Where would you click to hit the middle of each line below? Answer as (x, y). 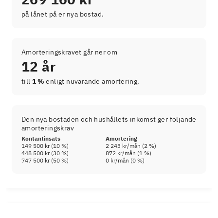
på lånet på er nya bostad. (63, 14)
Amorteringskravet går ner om (70, 52)
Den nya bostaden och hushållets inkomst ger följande (109, 119)
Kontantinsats (41, 138)
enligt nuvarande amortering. (92, 81)
